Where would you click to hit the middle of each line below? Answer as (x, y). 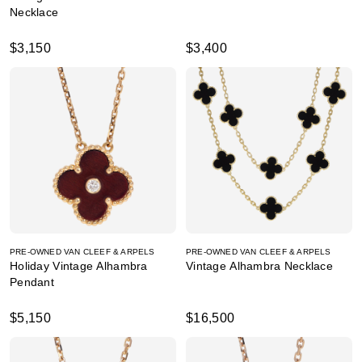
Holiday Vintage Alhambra (79, 266)
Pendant (32, 282)
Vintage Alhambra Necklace (259, 266)
